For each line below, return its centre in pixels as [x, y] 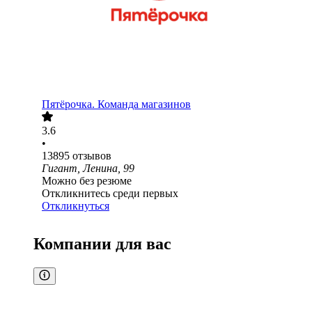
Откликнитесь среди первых [110, 194]
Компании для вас [102, 244]
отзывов [92, 156]
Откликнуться [76, 206]
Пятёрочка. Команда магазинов [116, 104]
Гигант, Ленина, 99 [88, 169]
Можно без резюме [87, 181]
